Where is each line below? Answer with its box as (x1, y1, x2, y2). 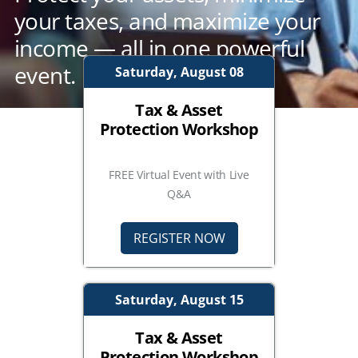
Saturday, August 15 (114, 290, 244, 308)
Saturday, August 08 (114, 62, 244, 81)
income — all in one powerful (14, 32, 305, 63)
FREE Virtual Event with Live (109, 166, 249, 182)
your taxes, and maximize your (14, 5, 320, 36)
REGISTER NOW (133, 229, 225, 247)
